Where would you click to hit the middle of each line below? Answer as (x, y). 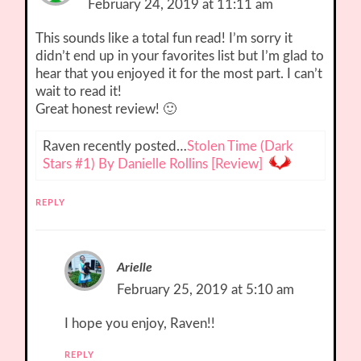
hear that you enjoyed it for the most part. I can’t (179, 74)
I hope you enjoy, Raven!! (140, 324)
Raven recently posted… (115, 147)
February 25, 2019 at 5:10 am (206, 290)
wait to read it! (79, 92)
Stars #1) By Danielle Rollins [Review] (153, 164)
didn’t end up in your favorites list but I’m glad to (180, 56)
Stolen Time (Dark (241, 147)
